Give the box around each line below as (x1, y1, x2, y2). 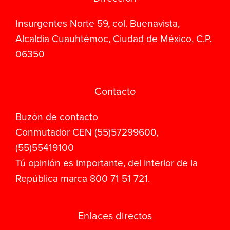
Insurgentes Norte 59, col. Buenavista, (15, 17, 180, 30)
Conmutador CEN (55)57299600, (15, 126, 158, 139)
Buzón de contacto (15, 111, 98, 123)
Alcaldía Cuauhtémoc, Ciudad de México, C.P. (15, 33, 212, 45)
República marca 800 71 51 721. (15, 172, 150, 185)
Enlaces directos (78, 210, 152, 222)
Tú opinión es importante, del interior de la (15, 157, 198, 169)
